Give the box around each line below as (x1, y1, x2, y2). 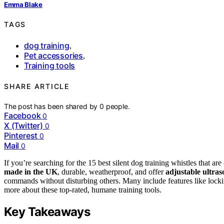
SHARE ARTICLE (4, 82, 69, 90)
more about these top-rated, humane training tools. (4, 185, 161, 194)
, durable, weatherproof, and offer (57, 167, 165, 176)
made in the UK (4, 167, 57, 176)
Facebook (4, 110, 41, 121)
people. (105, 102, 130, 111)
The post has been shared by (4, 102, 100, 111)
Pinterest (4, 130, 38, 141)
